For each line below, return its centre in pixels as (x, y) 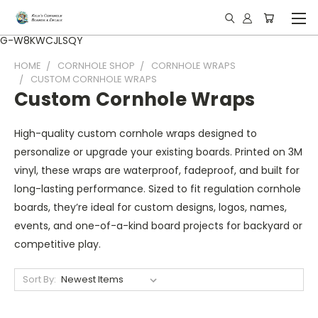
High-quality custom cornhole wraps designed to (136, 133)
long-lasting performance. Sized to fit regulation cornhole (158, 189)
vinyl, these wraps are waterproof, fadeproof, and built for (157, 170)
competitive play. (57, 244)
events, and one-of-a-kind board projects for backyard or (158, 226)
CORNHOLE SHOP (96, 66)
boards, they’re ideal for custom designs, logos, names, (150, 207)
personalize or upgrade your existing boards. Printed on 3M (158, 152)
